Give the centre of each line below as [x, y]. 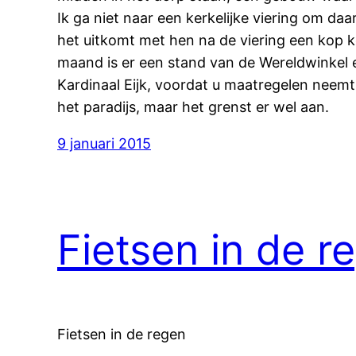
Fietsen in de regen [122, 334]
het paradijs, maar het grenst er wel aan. [193, 107]
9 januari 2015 [104, 144]
